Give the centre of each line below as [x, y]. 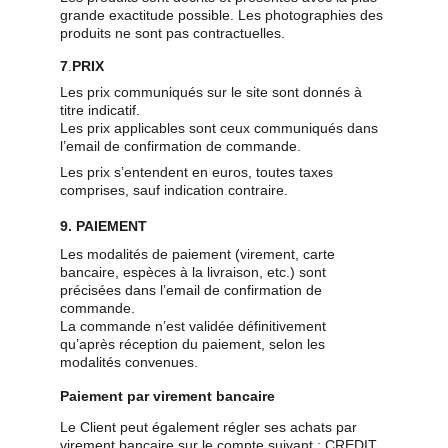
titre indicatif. [100, 110]
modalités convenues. [129, 362]
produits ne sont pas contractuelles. [172, 33]
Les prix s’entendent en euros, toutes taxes [198, 172]
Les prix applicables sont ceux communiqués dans [221, 128]
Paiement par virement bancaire [167, 396]
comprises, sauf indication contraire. [174, 190]
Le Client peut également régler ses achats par [210, 427]
